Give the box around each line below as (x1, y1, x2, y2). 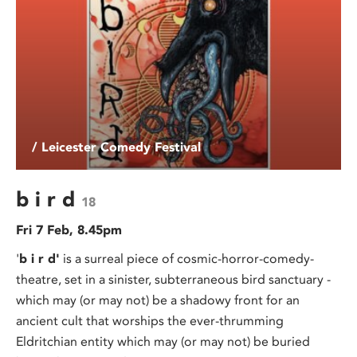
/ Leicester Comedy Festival (32, 139, 201, 155)
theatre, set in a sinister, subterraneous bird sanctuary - (16, 271, 331, 287)
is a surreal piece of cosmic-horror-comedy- (60, 250, 314, 266)
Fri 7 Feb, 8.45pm (16, 222, 122, 237)
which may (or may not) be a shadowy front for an (16, 292, 300, 308)
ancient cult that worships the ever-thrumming (16, 312, 284, 328)
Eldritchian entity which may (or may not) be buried (16, 333, 310, 349)
